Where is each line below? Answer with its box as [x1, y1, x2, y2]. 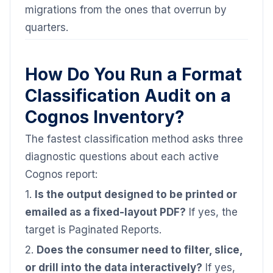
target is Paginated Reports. [25, 224, 161, 236]
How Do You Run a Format [25, 64, 242, 85]
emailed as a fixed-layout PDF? [25, 206, 186, 218]
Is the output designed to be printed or [35, 188, 237, 200]
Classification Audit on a [25, 85, 231, 106]
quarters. [25, 21, 68, 34]
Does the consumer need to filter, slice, [37, 244, 243, 256]
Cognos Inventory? [25, 107, 185, 127]
